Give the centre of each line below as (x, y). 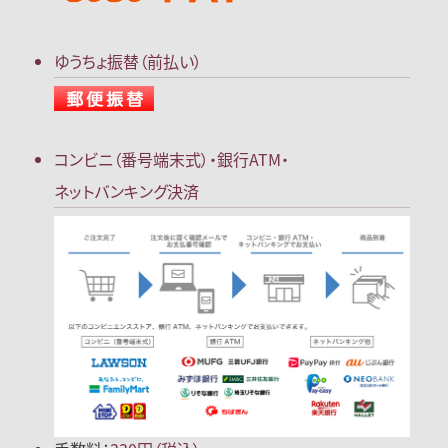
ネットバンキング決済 (127, 190)
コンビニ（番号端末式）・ (136, 158)
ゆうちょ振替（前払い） (128, 60)
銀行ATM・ (253, 158)
